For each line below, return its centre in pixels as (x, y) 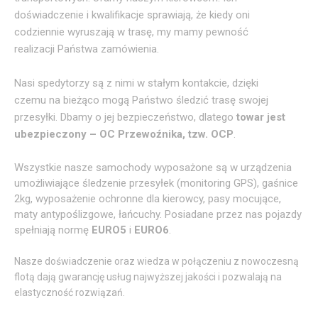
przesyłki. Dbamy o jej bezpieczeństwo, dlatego (124, 117)
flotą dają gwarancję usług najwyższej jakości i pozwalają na (148, 276)
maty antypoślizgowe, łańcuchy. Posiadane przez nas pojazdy (158, 214)
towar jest (259, 117)
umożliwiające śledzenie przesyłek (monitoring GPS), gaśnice (156, 183)
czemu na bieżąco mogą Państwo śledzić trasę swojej (141, 100)
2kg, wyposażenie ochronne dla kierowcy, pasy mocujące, (148, 198)
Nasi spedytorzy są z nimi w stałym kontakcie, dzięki (136, 83)
